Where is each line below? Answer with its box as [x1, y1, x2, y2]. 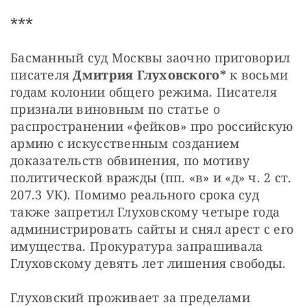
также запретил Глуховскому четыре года [10, 204, 280, 221]
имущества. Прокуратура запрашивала [10, 238, 263, 255]
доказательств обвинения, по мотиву [10, 152, 250, 169]
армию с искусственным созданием [10, 135, 240, 152]
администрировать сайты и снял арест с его [10, 221, 294, 238]
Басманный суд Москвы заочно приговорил [10, 49, 291, 66]
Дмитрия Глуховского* [73, 66, 226, 84]
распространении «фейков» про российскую [10, 118, 293, 135]
